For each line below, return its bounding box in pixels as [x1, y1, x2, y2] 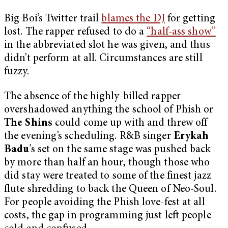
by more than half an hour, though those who [4, 158, 210, 169]
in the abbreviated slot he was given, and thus [4, 40, 210, 51]
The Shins [4, 118, 52, 129]
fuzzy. [4, 66, 29, 77]
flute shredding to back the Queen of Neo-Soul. [4, 184, 216, 195]
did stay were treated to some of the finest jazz [4, 171, 211, 182]
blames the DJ [101, 13, 165, 24]
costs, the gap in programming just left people [4, 211, 211, 222]
